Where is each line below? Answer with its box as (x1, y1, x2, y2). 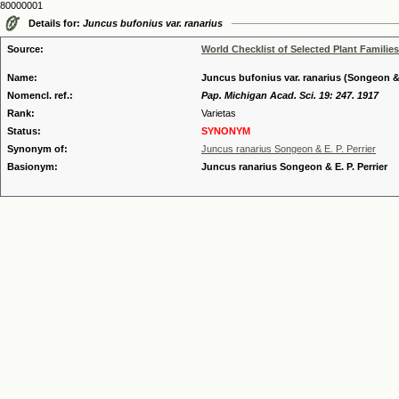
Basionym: (7, 161, 58, 172)
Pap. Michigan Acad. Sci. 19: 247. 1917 (201, 90, 379, 101)
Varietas (201, 108, 236, 118)
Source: (7, 44, 44, 54)
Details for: (28, 18, 83, 28)
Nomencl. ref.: (7, 90, 73, 101)
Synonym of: (7, 143, 68, 154)
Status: (7, 126, 41, 136)
